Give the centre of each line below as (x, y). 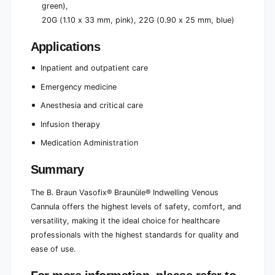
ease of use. (53, 249)
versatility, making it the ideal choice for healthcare (125, 220)
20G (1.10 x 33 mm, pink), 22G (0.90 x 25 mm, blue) (138, 20)
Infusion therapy (71, 124)
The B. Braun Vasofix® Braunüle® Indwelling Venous (125, 192)
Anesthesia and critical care (92, 106)
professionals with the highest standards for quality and (135, 234)
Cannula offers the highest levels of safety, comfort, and (136, 206)
